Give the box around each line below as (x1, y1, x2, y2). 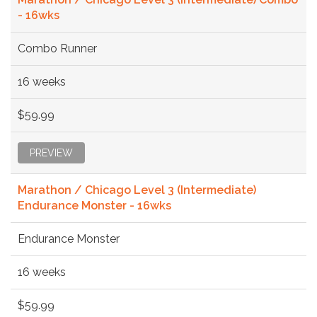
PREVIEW (30, 146, 73, 158)
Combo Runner (18, 41, 97, 55)
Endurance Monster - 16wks (18, 198, 171, 212)
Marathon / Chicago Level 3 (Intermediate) (18, 183, 256, 197)
